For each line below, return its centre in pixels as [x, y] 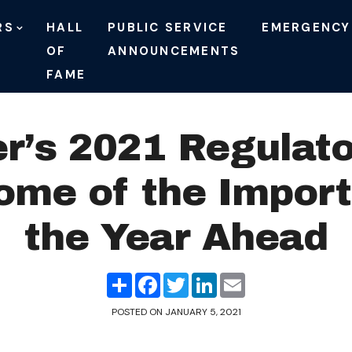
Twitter [214, 279]
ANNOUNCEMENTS [174, 51]
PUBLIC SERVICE [168, 27]
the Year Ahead [176, 237]
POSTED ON [138, 312]
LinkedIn [245, 279]
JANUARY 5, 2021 [203, 312]
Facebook [194, 279]
